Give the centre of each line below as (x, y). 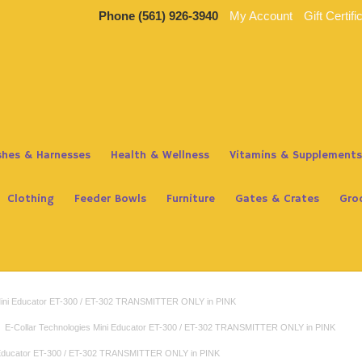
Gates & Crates (277, 199)
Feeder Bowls (110, 199)
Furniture (191, 199)
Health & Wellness (160, 155)
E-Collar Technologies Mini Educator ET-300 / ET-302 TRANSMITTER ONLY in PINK (170, 327)
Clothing (31, 199)
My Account (261, 16)
